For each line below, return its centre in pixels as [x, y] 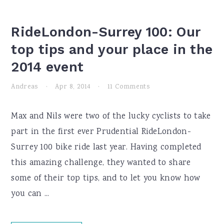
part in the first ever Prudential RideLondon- [101, 132]
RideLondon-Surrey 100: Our [106, 32]
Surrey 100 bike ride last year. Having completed [106, 148]
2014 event [47, 67]
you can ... [30, 194]
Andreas [25, 87]
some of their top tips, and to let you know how [106, 179]
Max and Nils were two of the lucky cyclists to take [111, 117]
